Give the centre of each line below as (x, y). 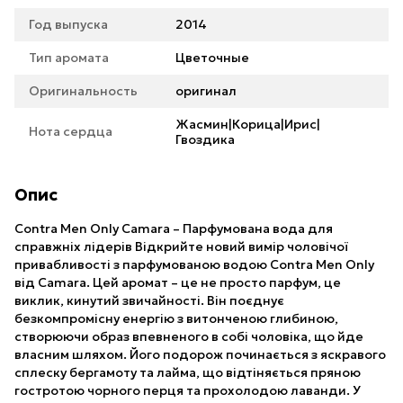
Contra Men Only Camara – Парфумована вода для (174, 228)
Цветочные (212, 58)
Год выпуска (68, 24)
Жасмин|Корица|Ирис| (248, 124)
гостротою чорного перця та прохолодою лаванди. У (188, 390)
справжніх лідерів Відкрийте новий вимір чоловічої (181, 246)
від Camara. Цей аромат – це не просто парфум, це (178, 282)
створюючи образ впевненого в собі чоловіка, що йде (189, 336)
